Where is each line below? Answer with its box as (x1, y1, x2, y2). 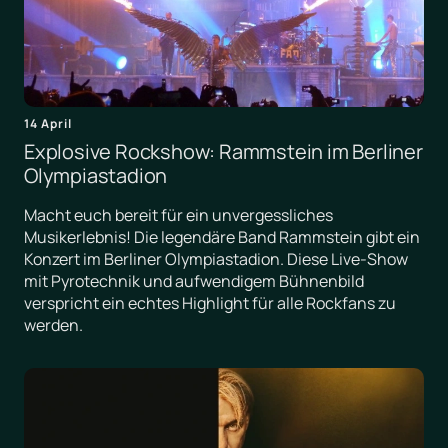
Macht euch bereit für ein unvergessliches (24, 204, 333, 227)
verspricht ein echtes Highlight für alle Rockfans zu (24, 292, 396, 315)
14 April (24, 115, 72, 133)
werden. (24, 314, 83, 337)
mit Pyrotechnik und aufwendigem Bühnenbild (24, 270, 364, 293)
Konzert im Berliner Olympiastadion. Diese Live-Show (24, 248, 408, 271)
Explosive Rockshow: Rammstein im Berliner (24, 138, 423, 166)
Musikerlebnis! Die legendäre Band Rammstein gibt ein (24, 226, 420, 249)
